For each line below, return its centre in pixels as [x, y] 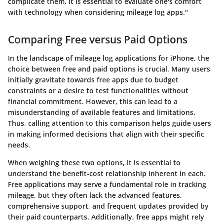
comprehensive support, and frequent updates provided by [108, 206]
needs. [19, 145]
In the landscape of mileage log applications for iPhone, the [109, 58]
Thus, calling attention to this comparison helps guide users [110, 123]
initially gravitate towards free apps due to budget [93, 80]
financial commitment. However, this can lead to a [93, 102]
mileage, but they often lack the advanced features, [95, 195]
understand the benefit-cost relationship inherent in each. [107, 174]
